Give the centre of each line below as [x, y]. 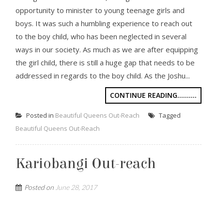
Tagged [169, 115]
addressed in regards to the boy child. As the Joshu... [103, 76]
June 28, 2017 [76, 187]
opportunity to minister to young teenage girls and [100, 10]
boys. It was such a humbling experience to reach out [104, 23]
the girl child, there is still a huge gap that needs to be [105, 62]
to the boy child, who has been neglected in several [101, 36]
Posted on [40, 187]
